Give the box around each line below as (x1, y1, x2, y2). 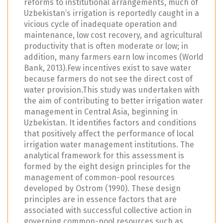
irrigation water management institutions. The (24, 139, 194, 149)
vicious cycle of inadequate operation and (24, 19, 177, 29)
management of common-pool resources (24, 172, 175, 182)
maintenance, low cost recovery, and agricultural (24, 30, 202, 40)
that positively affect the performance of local (24, 128, 194, 138)
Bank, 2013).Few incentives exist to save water (24, 63, 191, 73)
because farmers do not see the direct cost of (24, 74, 193, 84)
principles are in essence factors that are (24, 194, 177, 204)
